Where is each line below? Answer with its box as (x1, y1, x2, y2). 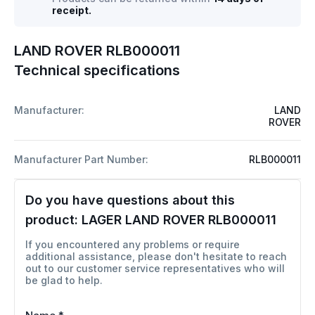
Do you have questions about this (25, 192, 235, 207)
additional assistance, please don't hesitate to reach (25, 250, 287, 262)
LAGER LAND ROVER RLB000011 (82, 212, 276, 227)
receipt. (52, 4, 91, 16)
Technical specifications (14, 61, 180, 79)
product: (25, 212, 82, 227)
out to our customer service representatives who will (25, 262, 285, 274)
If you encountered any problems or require (25, 238, 240, 250)
